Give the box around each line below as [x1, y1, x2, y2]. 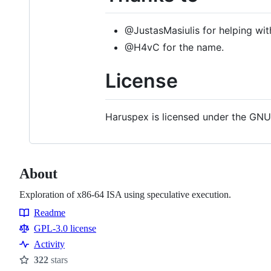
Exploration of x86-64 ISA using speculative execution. [19, 189, 231, 200]
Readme [34, 207, 65, 218]
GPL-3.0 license [34, 223, 96, 233]
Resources [19, 218, 68, 232]
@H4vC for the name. [125, 41, 224, 54]
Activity [34, 238, 65, 249]
